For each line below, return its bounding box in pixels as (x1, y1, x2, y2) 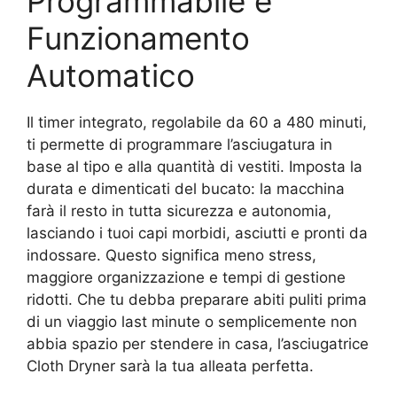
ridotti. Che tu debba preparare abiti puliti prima (27, 291, 367, 308)
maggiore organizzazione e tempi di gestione (27, 269, 346, 286)
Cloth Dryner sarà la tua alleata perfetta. (27, 357, 314, 375)
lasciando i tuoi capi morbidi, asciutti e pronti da (27, 224, 368, 242)
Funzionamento (27, 19, 250, 57)
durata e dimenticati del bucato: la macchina (27, 180, 345, 198)
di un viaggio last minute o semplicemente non (27, 313, 357, 331)
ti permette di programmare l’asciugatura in (27, 136, 332, 153)
